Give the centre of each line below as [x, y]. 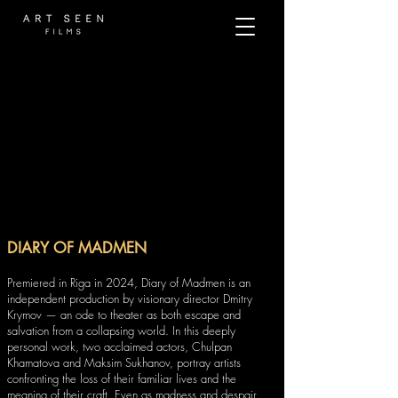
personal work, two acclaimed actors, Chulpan [119, 346]
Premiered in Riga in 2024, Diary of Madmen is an [129, 283]
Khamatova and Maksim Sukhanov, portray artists [124, 362]
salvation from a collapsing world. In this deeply [121, 330]
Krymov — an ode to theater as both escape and [124, 314]
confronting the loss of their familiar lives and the [122, 378]
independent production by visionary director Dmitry [130, 298]
